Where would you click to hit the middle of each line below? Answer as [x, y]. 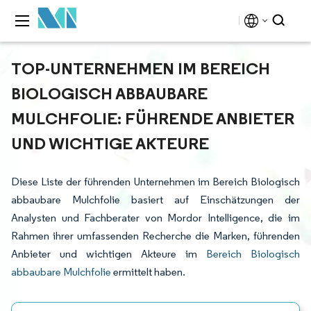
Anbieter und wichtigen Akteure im [109, 254]
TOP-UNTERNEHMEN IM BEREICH [141, 68]
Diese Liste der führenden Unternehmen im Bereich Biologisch [155, 182]
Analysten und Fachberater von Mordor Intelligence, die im [155, 218]
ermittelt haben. [148, 272]
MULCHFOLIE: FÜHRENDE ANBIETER [153, 118]
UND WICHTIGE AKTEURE [110, 143]
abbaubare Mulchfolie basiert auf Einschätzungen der [155, 200]
